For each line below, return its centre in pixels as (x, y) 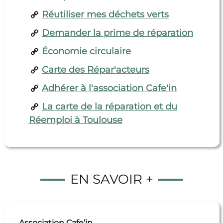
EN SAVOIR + (111, 179)
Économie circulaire (86, 52)
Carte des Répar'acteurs (95, 70)
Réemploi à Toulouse (75, 120)
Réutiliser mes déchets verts (105, 15)
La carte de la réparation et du (109, 107)
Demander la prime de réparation (117, 33)
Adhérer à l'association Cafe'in (109, 88)
